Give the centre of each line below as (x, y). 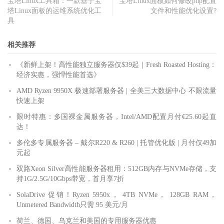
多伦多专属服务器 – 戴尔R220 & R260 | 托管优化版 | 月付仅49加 (116, 143)
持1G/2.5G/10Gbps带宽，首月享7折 (70, 179)
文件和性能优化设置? (183, 11)
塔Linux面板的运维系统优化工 (54, 11)
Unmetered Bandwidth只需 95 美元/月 (72, 205)
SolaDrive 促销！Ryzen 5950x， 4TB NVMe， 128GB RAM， (116, 195)
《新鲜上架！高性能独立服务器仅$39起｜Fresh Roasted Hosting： (116, 65)
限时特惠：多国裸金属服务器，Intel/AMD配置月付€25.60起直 (116, 117)
